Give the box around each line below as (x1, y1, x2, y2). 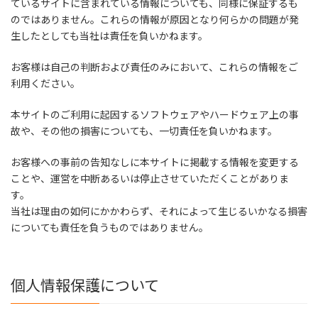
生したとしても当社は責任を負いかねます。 (11, 28, 208, 43)
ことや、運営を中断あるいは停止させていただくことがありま (11, 171, 289, 186)
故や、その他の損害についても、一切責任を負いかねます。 (11, 124, 278, 138)
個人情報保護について (11, 273, 159, 295)
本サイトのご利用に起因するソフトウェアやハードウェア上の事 (11, 107, 299, 122)
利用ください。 (11, 76, 80, 91)
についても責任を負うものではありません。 (11, 220, 209, 235)
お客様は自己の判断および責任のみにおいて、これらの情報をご (11, 60, 298, 75)
